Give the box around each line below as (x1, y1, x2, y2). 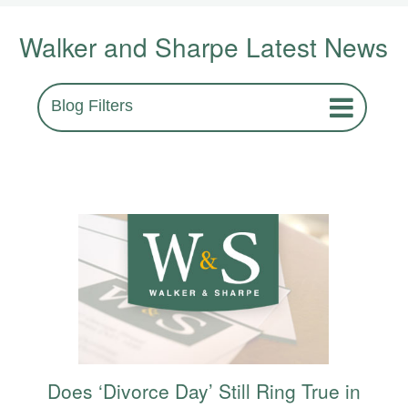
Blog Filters (51, 97, 134, 116)
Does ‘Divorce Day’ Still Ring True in (46, 377, 361, 405)
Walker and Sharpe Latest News (19, 28, 389, 66)
